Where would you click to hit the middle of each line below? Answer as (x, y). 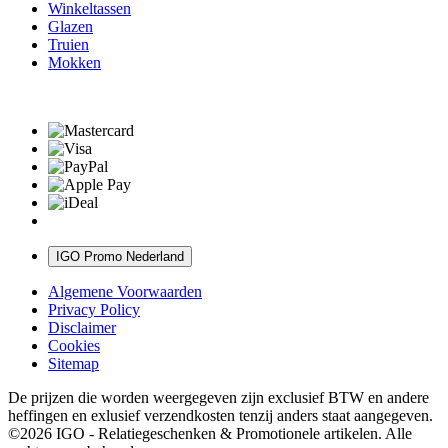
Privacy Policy (94, 309)
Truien (68, 44)
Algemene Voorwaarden (125, 291)
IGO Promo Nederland (120, 256)
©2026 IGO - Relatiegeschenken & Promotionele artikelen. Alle (210, 433)
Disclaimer (82, 327)
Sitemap (73, 363)
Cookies (74, 345)
